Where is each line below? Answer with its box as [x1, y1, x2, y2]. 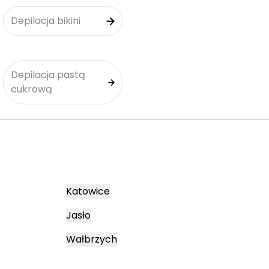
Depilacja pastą [11, 68, 85, 82]
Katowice [66, 184, 110, 198]
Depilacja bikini [11, 14, 80, 28]
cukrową [11, 82, 52, 96]
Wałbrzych [66, 232, 117, 246]
